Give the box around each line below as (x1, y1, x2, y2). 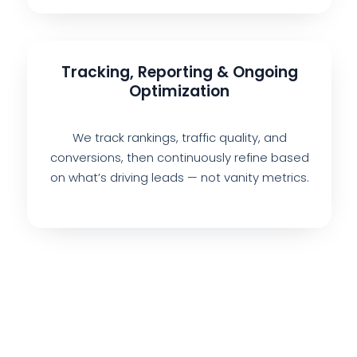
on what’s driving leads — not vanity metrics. (49, 168, 309, 186)
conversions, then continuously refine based (49, 148, 309, 166)
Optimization (129, 80, 229, 103)
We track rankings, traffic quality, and (72, 128, 287, 146)
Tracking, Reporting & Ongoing (61, 61, 298, 84)
